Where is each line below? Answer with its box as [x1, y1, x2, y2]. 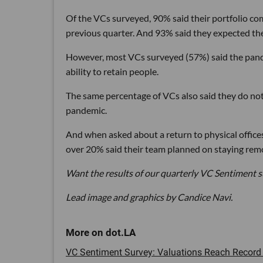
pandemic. [66, 104, 107, 116]
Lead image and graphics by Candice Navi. [66, 191, 232, 203]
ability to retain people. [66, 66, 159, 77]
